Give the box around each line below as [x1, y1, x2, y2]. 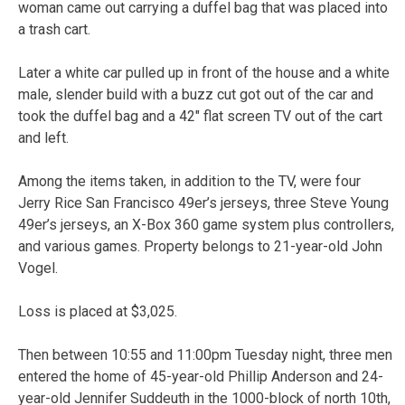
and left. [18, 128, 69, 146]
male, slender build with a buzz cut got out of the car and [18, 85, 373, 103]
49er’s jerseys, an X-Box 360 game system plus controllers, [18, 215, 394, 233]
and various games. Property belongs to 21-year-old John [18, 237, 382, 255]
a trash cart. [18, 20, 90, 38]
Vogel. [18, 259, 58, 277]
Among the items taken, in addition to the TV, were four [18, 172, 361, 190]
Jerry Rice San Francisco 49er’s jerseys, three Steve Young [18, 193, 389, 212]
